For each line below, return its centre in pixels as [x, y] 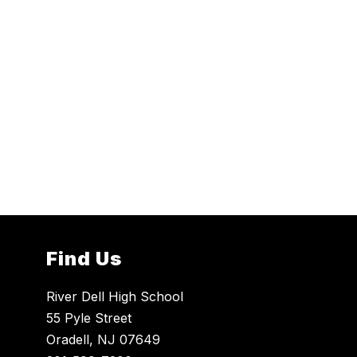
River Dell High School [115, 297]
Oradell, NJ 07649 [104, 340]
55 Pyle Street [89, 318]
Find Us [84, 259]
